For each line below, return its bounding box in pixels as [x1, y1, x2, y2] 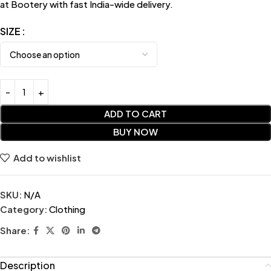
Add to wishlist [13, 152, 81, 164]
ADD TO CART [104, 107, 167, 119]
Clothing [49, 203, 85, 215]
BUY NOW [113, 125, 158, 137]
